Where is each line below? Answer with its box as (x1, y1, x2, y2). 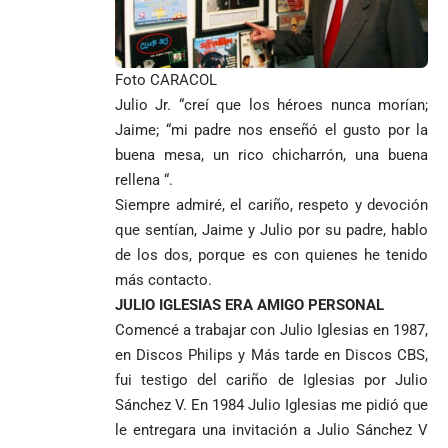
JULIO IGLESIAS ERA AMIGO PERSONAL (115, 295, 384, 314)
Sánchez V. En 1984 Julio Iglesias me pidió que (115, 395, 428, 414)
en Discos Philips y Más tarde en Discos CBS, (115, 345, 428, 364)
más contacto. (115, 270, 212, 289)
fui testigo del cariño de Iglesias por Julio (115, 370, 428, 389)
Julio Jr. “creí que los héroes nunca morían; (115, 95, 428, 114)
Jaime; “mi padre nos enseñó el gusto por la (115, 120, 428, 139)
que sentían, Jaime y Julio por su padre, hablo (115, 220, 428, 239)
